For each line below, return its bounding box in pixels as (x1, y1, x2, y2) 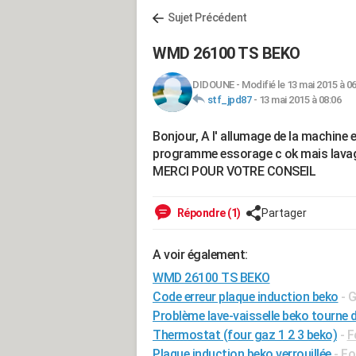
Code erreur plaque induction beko (153, 289, 339, 304)
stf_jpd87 (207, 94, 251, 106)
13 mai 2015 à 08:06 (258, 94, 341, 106)
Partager (261, 207, 307, 219)
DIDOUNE (192, 79, 234, 91)
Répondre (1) (175, 207, 241, 219)
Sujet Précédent (168, 11, 247, 24)
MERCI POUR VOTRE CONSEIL (153, 164, 315, 179)
